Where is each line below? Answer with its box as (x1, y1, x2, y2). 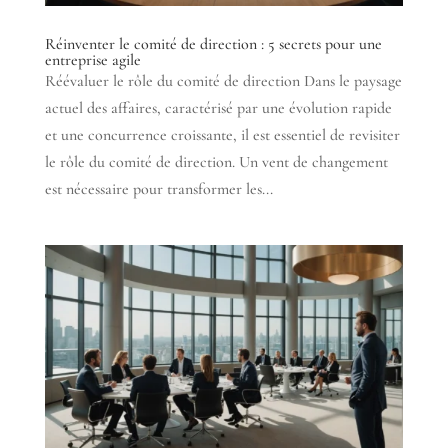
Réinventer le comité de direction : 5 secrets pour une (44, 34, 382, 55)
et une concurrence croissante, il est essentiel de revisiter (44, 125, 400, 146)
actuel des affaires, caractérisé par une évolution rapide (44, 98, 392, 119)
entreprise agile (44, 50, 141, 71)
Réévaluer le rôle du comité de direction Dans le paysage (44, 71, 402, 92)
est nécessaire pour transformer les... (44, 179, 273, 200)
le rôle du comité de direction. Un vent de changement (44, 152, 388, 173)
